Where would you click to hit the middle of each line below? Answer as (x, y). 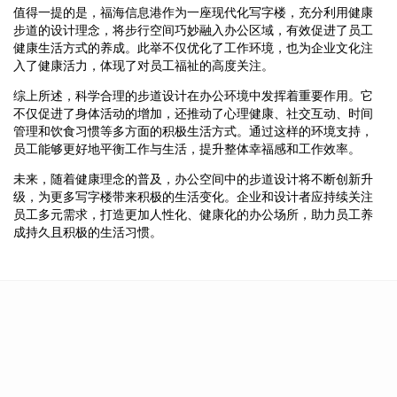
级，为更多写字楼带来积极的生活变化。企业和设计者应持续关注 (193, 196)
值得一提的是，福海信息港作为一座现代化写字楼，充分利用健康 (193, 12)
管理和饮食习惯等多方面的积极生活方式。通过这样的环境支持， (193, 131)
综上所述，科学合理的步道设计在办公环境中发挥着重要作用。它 (193, 95)
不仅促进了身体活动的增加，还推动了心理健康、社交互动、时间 (193, 113)
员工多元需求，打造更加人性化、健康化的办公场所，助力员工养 (193, 214)
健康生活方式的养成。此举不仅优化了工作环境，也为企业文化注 (193, 47)
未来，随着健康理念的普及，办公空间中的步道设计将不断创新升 (193, 179)
